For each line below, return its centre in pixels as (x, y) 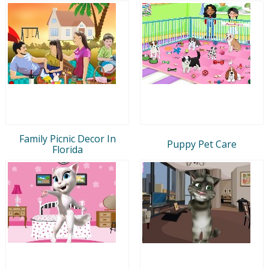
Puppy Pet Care (202, 144)
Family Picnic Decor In (67, 138)
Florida (67, 149)
